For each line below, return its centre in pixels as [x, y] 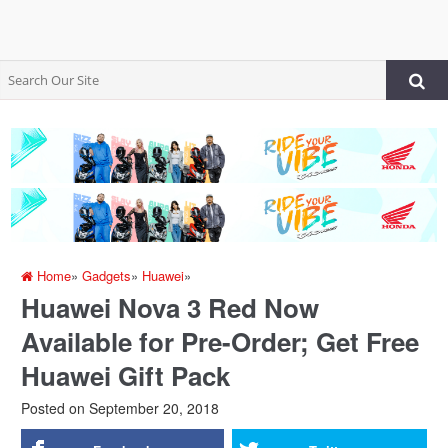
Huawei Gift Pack [126, 376]
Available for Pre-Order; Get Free [220, 342]
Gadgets [107, 276]
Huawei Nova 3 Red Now [170, 308]
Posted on [53, 408]
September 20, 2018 [152, 408]
